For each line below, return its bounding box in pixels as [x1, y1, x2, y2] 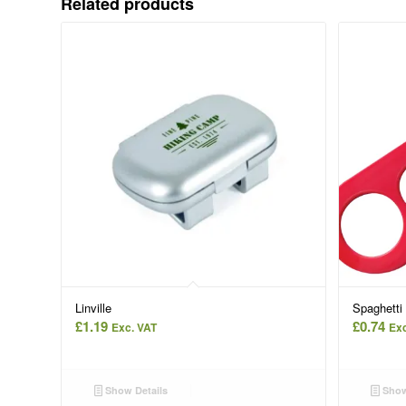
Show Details [102, 383, 169, 398]
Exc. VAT [111, 319, 157, 336]
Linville [75, 299, 111, 317]
